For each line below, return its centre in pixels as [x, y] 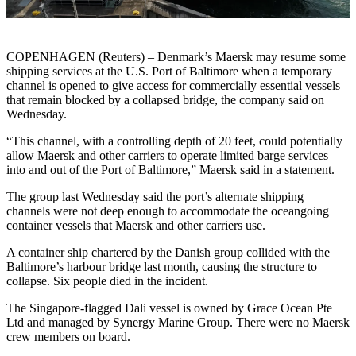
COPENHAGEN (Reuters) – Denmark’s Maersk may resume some [176, 56]
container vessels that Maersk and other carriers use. [136, 225]
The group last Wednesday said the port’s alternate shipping [155, 196]
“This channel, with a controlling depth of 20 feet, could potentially [174, 141]
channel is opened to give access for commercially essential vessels [173, 85]
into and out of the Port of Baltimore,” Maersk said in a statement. [170, 169]
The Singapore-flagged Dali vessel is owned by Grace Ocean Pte [169, 308]
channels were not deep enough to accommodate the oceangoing [168, 211]
